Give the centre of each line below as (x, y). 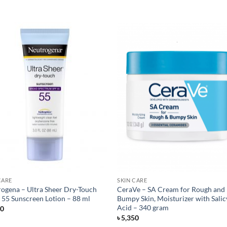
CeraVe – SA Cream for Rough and (171, 190)
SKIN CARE (132, 180)
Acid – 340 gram (143, 208)
